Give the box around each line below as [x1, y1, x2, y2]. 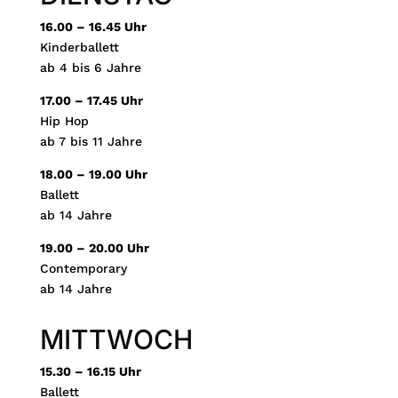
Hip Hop [39, 113, 89, 128]
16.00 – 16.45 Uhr [39, 19, 147, 34]
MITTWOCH [39, 322, 193, 355]
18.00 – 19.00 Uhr [39, 166, 147, 181]
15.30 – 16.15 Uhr [39, 363, 141, 378]
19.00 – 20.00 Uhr [39, 240, 149, 255]
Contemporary [39, 260, 127, 275]
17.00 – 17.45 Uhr [39, 92, 143, 107]
